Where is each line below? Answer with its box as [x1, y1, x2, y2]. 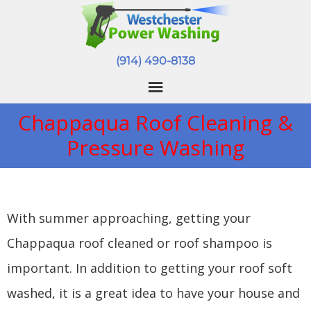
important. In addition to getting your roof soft [7, 260, 292, 276]
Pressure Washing [67, 133, 244, 162]
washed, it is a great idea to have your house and [7, 285, 300, 301]
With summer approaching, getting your [7, 210, 251, 226]
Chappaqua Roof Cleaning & [18, 108, 293, 137]
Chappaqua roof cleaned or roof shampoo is [7, 235, 272, 251]
